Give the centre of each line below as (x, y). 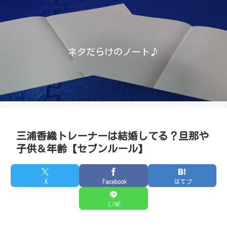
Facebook (115, 181)
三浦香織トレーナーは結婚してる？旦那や (112, 136)
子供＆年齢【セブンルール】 (82, 148)
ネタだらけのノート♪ (113, 52)
